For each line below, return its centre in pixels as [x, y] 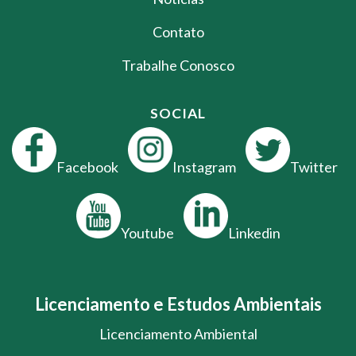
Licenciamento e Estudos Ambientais [178, 304]
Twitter [313, 166]
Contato [178, 31]
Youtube [147, 232]
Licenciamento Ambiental [178, 333]
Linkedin [254, 232]
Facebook [87, 166]
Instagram [204, 166]
